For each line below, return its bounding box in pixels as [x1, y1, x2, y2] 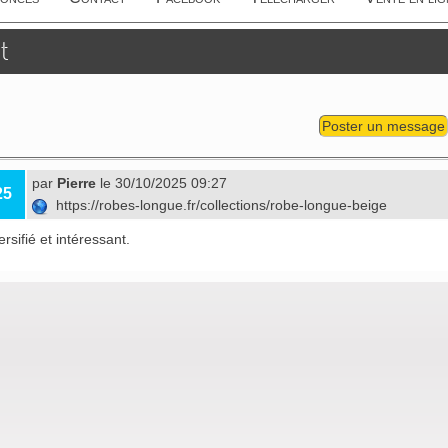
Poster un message [321, 118, 445, 135]
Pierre [57, 175, 96, 192]
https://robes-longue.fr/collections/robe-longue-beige [48, 197, 391, 214]
